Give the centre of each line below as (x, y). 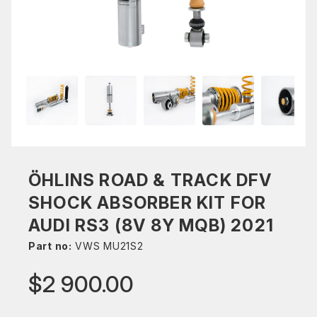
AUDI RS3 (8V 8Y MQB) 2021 (151, 225)
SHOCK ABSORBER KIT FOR (148, 203)
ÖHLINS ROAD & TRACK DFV (150, 180)
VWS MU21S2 (108, 246)
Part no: (50, 246)
